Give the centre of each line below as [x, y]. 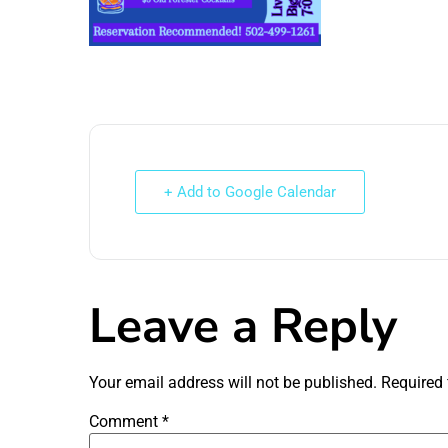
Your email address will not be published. [233, 383]
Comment [125, 422]
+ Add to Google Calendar [250, 192]
